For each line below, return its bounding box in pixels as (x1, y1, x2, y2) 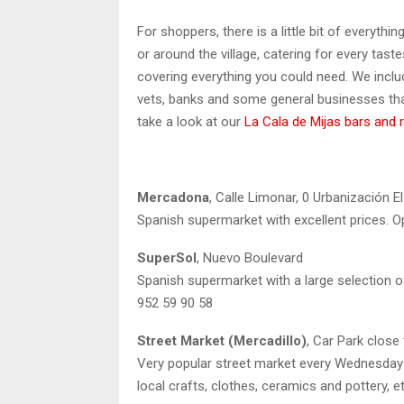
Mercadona (137, 188, 209, 206)
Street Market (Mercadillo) (137, 332, 307, 349)
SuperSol (137, 249, 197, 266)
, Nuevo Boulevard (197, 249, 303, 266)
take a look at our (137, 113, 244, 130)
